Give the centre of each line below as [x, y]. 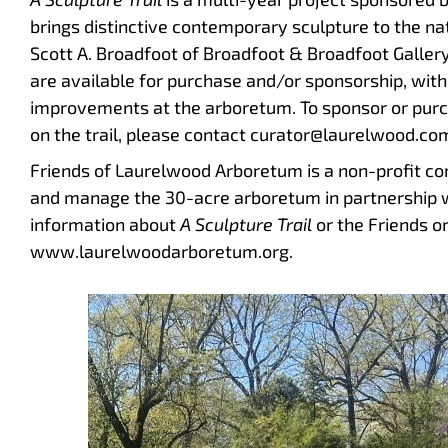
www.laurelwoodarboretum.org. [161, 251]
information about [105, 224]
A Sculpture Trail [246, 224]
